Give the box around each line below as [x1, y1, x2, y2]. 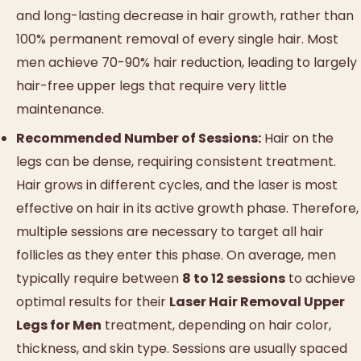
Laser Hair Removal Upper [169, 293, 345, 312]
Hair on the [261, 129, 334, 148]
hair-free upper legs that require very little [16, 76, 287, 95]
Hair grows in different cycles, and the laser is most [16, 176, 338, 195]
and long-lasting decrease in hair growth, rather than [16, 6, 354, 25]
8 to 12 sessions [182, 269, 285, 288]
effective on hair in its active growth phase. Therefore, [16, 199, 359, 218]
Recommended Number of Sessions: [16, 129, 261, 148]
